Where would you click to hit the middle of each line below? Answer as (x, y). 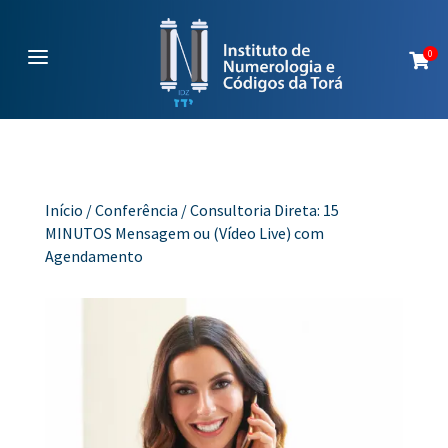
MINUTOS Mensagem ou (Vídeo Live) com (184, 233)
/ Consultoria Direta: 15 (258, 210)
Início (63, 210)
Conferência (136, 210)
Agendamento (93, 256)
